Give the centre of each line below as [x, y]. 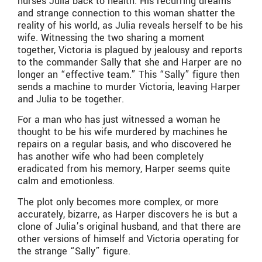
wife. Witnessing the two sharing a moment [111, 37]
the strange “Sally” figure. [74, 251]
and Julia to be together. [71, 99]
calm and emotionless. [66, 181]
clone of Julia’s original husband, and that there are [129, 226]
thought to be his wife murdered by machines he [123, 132]
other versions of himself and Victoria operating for [128, 239]
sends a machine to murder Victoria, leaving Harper [129, 87]
